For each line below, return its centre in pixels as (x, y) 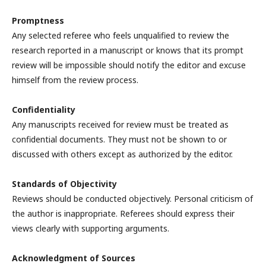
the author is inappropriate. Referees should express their (123, 214)
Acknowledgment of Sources (74, 258)
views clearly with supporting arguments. (91, 229)
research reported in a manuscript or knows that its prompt (128, 50)
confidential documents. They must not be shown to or (119, 140)
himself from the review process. (75, 80)
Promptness (38, 21)
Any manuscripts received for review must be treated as (120, 125)
